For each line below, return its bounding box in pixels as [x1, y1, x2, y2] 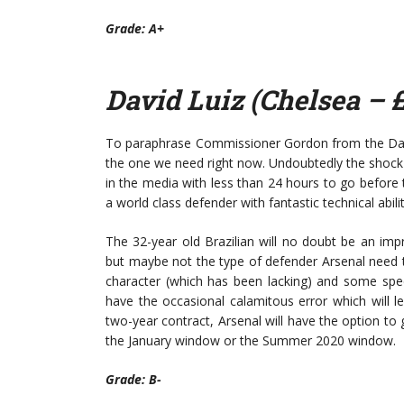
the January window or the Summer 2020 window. [106, 332, 396, 349]
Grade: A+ [106, 20, 164, 37]
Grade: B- [106, 371, 161, 388]
